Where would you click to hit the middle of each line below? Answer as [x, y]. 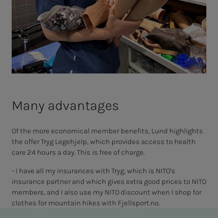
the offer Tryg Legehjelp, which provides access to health [104, 142]
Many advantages [65, 106]
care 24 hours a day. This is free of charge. [78, 153]
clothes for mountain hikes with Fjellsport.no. [86, 203]
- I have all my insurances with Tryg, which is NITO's [93, 171]
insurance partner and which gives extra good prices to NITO [109, 182]
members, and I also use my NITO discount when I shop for [107, 192]
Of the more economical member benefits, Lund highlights [107, 131]
